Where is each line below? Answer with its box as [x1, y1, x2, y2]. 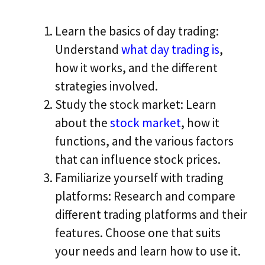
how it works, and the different [55, 59, 218, 76]
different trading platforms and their [55, 206, 247, 222]
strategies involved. [55, 77, 158, 94]
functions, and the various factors [55, 132, 234, 149]
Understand [55, 41, 121, 57]
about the [55, 114, 110, 131]
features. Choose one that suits [55, 224, 221, 241]
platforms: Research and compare [55, 188, 235, 204]
